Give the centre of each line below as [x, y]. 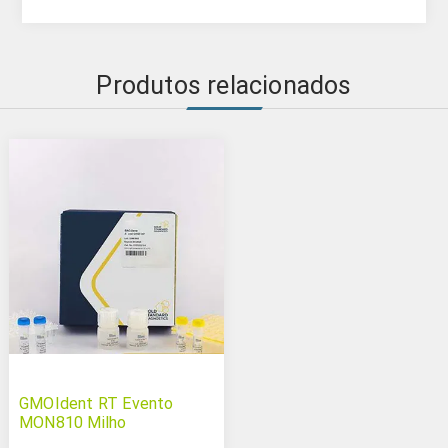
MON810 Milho [72, 423]
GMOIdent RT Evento [96, 404]
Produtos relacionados [224, 86]
